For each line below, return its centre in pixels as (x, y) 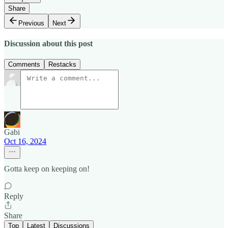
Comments (24, 65)
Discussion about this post (48, 44)
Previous (31, 23)
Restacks (62, 65)
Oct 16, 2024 (25, 141)
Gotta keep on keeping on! (47, 169)
